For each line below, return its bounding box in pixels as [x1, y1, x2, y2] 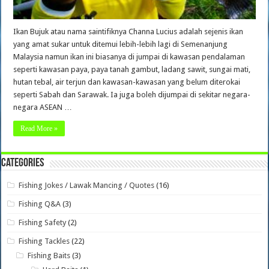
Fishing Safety [19, 218, 67, 228]
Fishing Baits [28, 251, 71, 261]
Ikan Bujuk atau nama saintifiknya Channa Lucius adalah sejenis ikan [13, 27, 244, 37]
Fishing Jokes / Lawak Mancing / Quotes [19, 181, 155, 190]
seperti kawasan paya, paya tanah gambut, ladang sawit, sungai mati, [13, 65, 251, 74]
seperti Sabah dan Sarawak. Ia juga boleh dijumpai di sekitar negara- [13, 90, 251, 100]
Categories [1, 157, 44, 170]
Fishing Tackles [19, 237, 70, 246]
